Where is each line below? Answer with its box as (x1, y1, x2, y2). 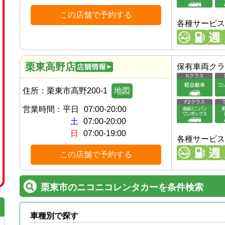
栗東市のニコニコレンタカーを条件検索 (41, 182, 203, 192)
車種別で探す (30, 211, 78, 220)
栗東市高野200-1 (47, 86, 107, 95)
